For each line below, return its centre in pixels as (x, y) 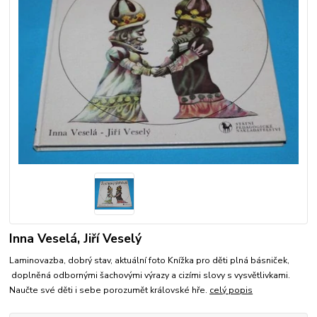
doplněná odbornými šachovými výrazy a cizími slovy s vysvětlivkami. (150, 275)
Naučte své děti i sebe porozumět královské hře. (110, 290)
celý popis (231, 290)
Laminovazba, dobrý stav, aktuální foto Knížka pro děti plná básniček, (150, 260)
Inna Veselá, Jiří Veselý (76, 238)
